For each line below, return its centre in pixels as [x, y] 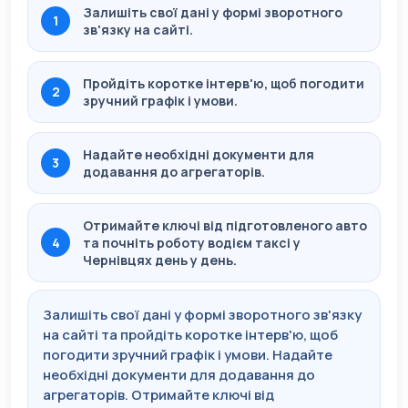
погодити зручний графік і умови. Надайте [188, 354]
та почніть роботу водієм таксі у [192, 242]
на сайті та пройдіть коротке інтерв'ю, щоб [190, 334]
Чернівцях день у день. [160, 260]
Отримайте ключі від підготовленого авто [225, 225]
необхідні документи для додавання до [179, 374]
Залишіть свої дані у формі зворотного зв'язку [202, 314]
